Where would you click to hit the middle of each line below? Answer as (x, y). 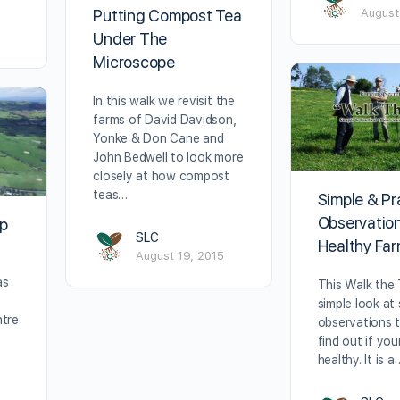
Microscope (134, 62)
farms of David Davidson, (165, 119)
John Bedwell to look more (168, 157)
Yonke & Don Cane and (158, 138)
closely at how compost (162, 175)
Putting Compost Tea (167, 15)
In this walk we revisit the (164, 100)
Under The (130, 38)
